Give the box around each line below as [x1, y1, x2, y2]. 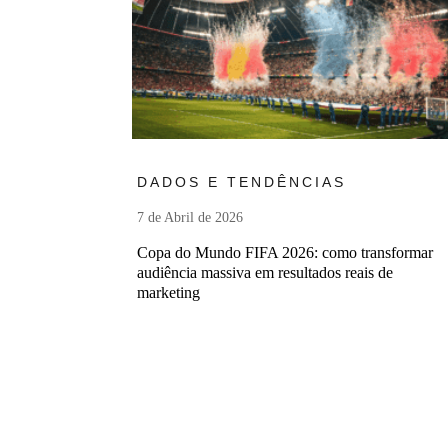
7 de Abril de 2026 [137, 210, 243, 226]
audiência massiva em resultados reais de [137, 264, 393, 282]
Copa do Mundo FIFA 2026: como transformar [137, 244, 433, 262]
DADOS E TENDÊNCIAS [137, 174, 346, 191]
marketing [137, 284, 200, 302]
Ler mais [366, 155, 421, 173]
